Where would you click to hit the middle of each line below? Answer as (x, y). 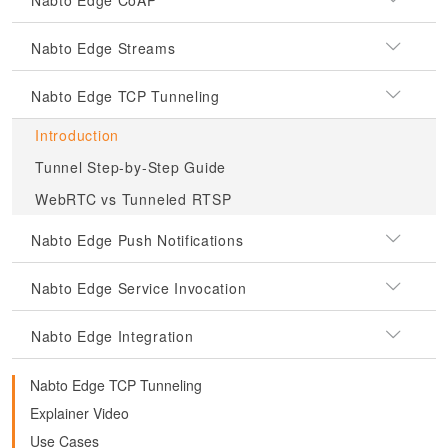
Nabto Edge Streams (103, 48)
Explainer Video (79, 412)
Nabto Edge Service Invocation (139, 288)
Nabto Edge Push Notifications (137, 240)
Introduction (77, 135)
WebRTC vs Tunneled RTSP (133, 199)
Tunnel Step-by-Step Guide (131, 167)
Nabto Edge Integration (112, 336)
